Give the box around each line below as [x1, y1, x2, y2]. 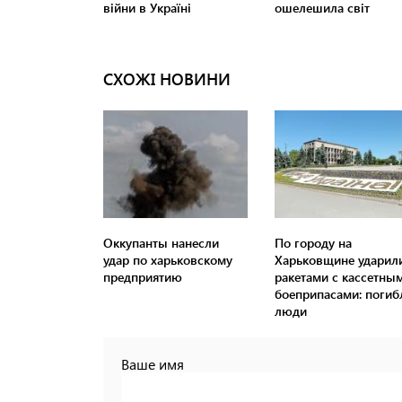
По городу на [274, 234, 352, 252]
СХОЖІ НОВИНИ [103, 68, 231, 91]
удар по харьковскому [103, 251, 232, 269]
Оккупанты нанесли [103, 234, 219, 252]
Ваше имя [121, 354, 184, 374]
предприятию [103, 268, 182, 286]
